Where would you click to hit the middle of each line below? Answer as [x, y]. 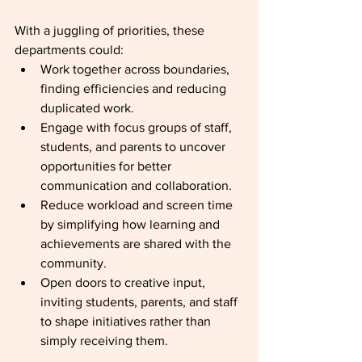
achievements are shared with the [137, 244]
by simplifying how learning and [132, 224]
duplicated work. [87, 108]
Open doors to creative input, [124, 282]
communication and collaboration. [136, 185]
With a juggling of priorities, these [111, 30]
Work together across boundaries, [137, 69]
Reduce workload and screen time [138, 205]
